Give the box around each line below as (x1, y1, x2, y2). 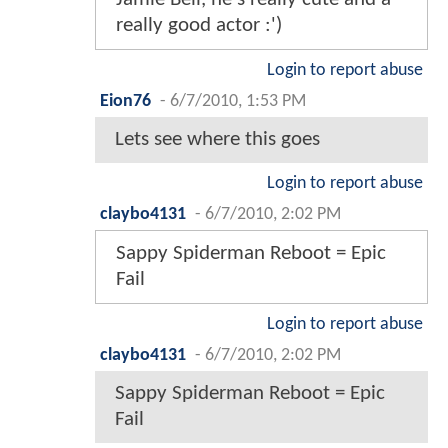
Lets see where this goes (115, 128, 320, 150)
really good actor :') (116, 14, 282, 36)
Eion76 (100, 92, 151, 110)
